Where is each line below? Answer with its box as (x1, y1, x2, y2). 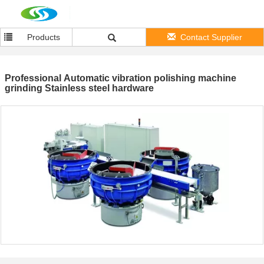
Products (27, 32, 61, 42)
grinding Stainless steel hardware (5, 83, 154, 93)
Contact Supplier (180, 32, 242, 42)
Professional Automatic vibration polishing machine (5, 73, 236, 83)
